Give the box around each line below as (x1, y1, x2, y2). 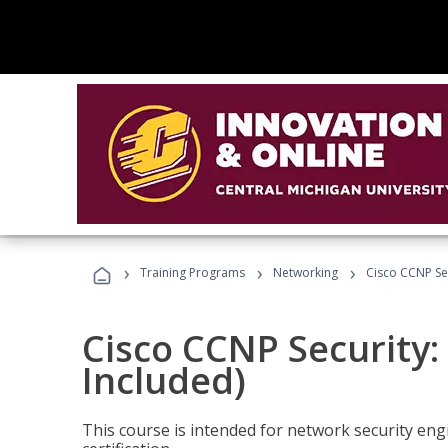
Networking (273, 264, 338, 281)
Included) (82, 356, 246, 405)
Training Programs (140, 264, 245, 281)
